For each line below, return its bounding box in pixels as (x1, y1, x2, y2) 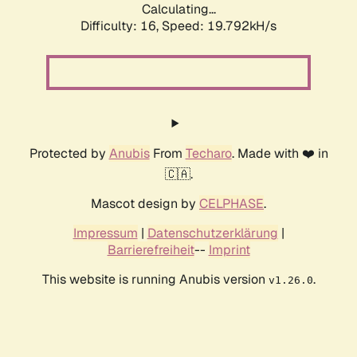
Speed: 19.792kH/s (162, 18, 277, 35)
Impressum (73, 225, 138, 242)
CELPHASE (199, 195, 264, 213)
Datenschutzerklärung (147, 225, 278, 242)
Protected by (29, 145, 109, 163)
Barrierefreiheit (107, 241, 194, 259)
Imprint (208, 241, 250, 259)
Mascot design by (91, 195, 199, 213)
